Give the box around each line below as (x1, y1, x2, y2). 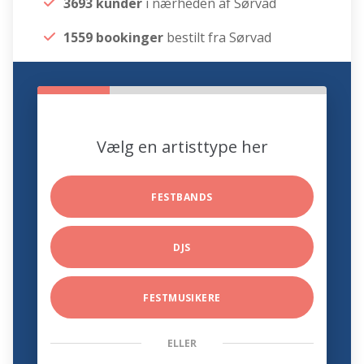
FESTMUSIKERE (143, 291, 221, 305)
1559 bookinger (63, 28, 164, 47)
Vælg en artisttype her (96, 136, 268, 158)
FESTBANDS (151, 190, 213, 205)
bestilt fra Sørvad (163, 28, 272, 47)
